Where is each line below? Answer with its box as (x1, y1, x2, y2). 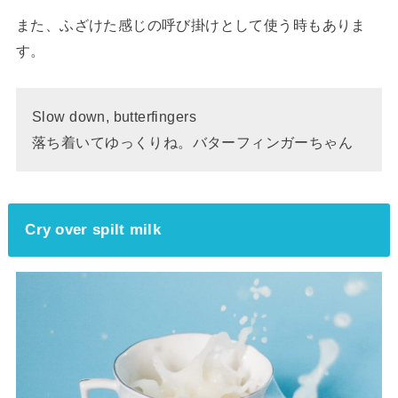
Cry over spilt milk (25, 220, 161, 239)
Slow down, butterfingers (32, 107, 196, 124)
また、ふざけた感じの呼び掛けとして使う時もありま (15, 17, 366, 34)
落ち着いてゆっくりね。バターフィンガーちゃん (32, 133, 354, 150)
